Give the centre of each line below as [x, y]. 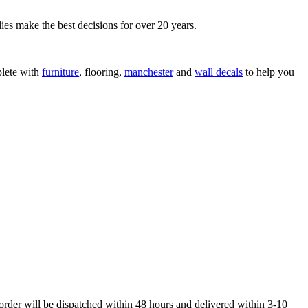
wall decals [219, 72]
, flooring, [102, 72]
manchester [149, 72]
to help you [268, 72]
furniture [60, 72]
